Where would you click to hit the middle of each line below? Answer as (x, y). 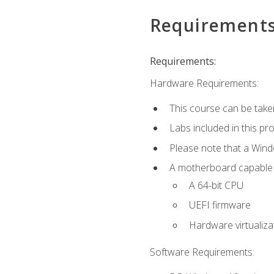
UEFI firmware (220, 205)
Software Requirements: (202, 252)
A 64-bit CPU (216, 185)
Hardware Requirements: (204, 83)
